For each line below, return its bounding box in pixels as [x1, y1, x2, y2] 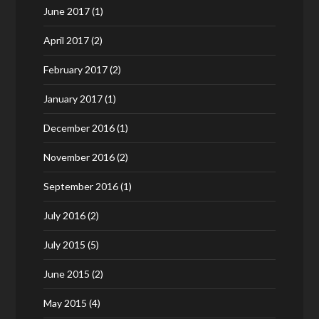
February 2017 [43, 63, 108, 75]
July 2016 [43, 209, 85, 221]
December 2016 [43, 122, 115, 134]
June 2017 [43, 5, 90, 17]
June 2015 [43, 268, 90, 280]
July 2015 [43, 239, 85, 251]
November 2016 [43, 151, 115, 163]
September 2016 [43, 180, 118, 192]
